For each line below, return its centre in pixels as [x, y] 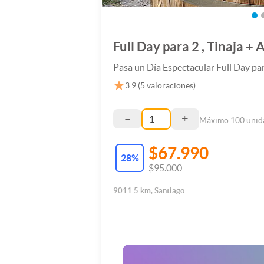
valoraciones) [171, 85]
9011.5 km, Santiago [149, 191]
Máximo [215, 120]
